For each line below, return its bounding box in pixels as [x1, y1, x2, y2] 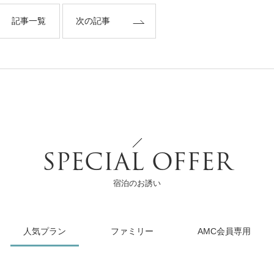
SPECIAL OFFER [42, 152, 232, 177]
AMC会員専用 [197, 226, 251, 237]
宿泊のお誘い [113, 179, 161, 188]
